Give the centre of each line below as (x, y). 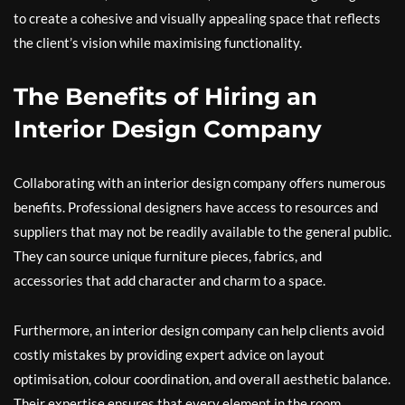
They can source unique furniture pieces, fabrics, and (168, 256)
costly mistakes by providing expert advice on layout (169, 355)
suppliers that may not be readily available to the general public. (202, 232)
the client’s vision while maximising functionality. (158, 43)
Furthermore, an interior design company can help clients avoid (199, 330)
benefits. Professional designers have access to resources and (196, 207)
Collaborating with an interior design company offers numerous (200, 183)
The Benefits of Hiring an (165, 97)
